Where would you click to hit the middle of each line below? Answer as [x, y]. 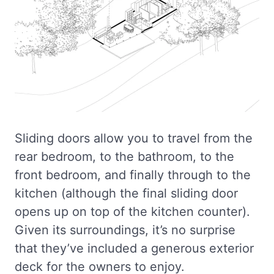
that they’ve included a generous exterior [134, 249]
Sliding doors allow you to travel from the [134, 139]
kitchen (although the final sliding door [126, 194]
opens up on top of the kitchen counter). [132, 212]
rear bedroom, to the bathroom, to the [124, 157]
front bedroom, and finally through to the [133, 175]
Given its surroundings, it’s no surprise [125, 230]
